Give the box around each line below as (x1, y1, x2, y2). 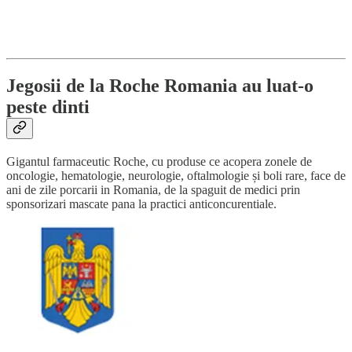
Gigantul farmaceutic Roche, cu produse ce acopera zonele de (6, 154, 312, 168)
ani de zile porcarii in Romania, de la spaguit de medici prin (6, 182, 300, 196)
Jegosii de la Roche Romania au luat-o (6, 75, 313, 96)
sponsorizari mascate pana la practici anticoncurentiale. (6, 196, 277, 211)
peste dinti (6, 96, 90, 117)
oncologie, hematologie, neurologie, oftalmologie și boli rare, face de (6, 168, 346, 182)
